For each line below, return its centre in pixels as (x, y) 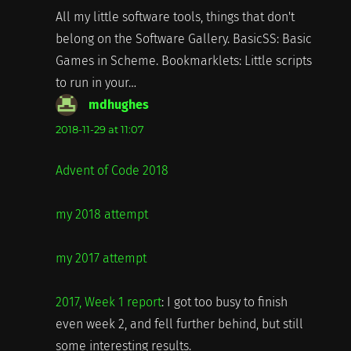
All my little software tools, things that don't (175, 16)
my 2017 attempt (101, 258)
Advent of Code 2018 (112, 170)
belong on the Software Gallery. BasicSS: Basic (183, 38)
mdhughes (118, 104)
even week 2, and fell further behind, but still (179, 324)
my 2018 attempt (101, 214)
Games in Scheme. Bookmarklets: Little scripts (183, 60)
